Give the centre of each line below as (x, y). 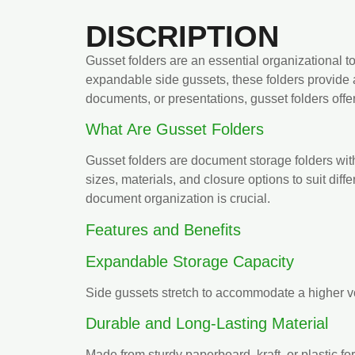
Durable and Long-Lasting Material (207, 324)
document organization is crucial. (178, 199)
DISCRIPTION (182, 36)
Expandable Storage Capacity (190, 261)
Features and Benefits (163, 229)
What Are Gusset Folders (175, 130)
